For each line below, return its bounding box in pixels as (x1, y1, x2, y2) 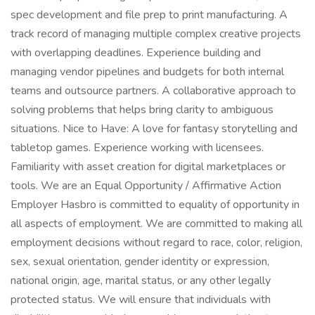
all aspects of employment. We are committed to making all (11, 216, 302, 231)
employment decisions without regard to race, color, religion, (11, 235, 302, 250)
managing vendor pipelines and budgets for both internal (11, 64, 284, 79)
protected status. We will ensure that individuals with (11, 292, 271, 307)
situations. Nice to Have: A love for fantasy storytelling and (11, 121, 297, 136)
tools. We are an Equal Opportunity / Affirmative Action (11, 178, 281, 193)
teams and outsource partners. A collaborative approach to (11, 83, 296, 98)
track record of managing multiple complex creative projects (11, 26, 301, 41)
